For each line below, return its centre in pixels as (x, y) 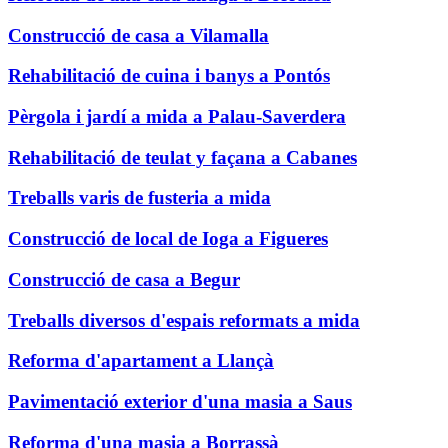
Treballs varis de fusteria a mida (139, 198)
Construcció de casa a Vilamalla (138, 35)
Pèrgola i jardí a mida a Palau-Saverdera (177, 116)
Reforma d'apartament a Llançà (141, 361)
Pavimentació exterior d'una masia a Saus (180, 401)
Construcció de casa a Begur (124, 279)
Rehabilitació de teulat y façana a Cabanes (182, 157)
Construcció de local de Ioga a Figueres (168, 239)
